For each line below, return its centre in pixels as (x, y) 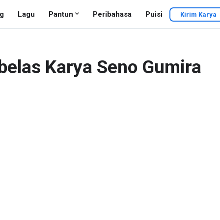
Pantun (61, 14)
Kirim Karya (198, 14)
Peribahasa (112, 14)
